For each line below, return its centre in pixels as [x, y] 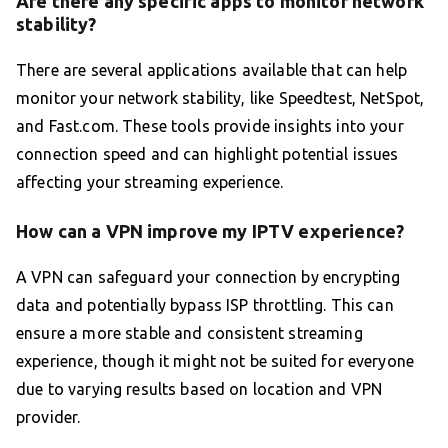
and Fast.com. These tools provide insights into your [210, 126]
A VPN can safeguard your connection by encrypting [208, 277]
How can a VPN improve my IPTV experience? [210, 231]
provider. [48, 417]
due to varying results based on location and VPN [199, 389]
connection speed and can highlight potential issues [207, 154]
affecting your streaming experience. [150, 182]
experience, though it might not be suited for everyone [215, 361]
